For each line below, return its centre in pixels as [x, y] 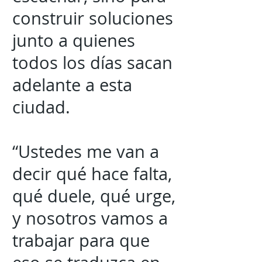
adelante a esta [72, 85]
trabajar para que [81, 240]
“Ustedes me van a [86, 151]
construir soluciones [93, 18]
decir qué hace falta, [92, 174]
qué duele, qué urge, [94, 196]
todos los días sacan [92, 63]
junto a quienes [74, 40]
